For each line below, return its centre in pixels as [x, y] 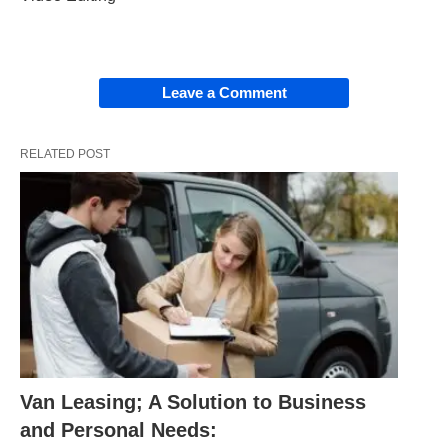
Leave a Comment [224, 93]
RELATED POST [65, 154]
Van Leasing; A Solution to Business [193, 401]
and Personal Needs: [118, 429]
